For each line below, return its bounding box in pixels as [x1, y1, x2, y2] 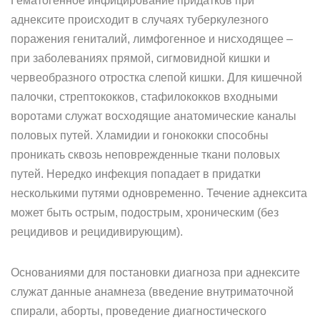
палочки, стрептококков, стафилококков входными [11, 91, 278, 103]
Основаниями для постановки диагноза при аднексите [11, 266, 300, 279]
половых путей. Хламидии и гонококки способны [11, 129, 269, 141]
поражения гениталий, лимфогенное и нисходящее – [11, 33, 293, 45]
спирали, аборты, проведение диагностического [11, 305, 266, 317]
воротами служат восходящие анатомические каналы [11, 110, 296, 122]
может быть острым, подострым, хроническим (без [11, 206, 279, 219]
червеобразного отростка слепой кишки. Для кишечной [11, 71, 302, 84]
